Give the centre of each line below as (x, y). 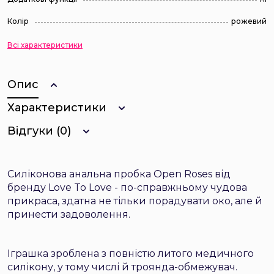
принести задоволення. (69, 214)
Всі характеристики (45, 45)
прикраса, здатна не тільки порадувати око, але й (135, 201)
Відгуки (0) (39, 131)
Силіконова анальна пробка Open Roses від (119, 174)
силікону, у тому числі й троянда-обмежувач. (122, 267)
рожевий (249, 21)
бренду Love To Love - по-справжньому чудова (127, 187)
